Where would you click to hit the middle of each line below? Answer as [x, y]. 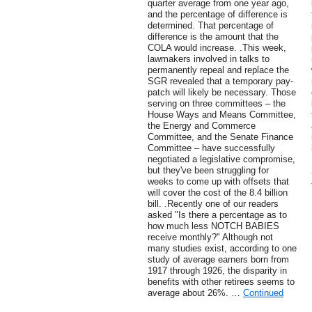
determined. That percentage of [211, 26]
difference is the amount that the [213, 37]
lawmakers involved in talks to [209, 59]
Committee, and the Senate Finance [220, 137]
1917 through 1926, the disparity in [217, 271]
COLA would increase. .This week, [217, 48]
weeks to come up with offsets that [218, 182]
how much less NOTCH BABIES [213, 226]
